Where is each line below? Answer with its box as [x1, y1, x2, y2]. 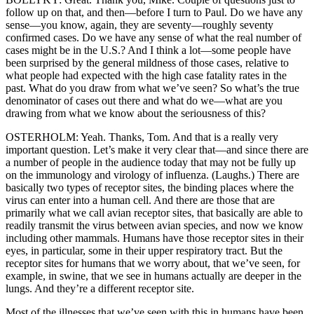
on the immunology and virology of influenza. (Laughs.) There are [6, 169, 299, 182]
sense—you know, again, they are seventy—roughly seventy [6, 19, 273, 32]
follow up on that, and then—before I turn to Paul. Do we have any [6, 6, 303, 19]
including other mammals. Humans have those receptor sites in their [6, 232, 303, 245]
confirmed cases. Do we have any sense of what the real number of [6, 32, 301, 44]
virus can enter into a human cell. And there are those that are [6, 194, 275, 207]
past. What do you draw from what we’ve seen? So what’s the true [6, 82, 299, 95]
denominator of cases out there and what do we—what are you [6, 95, 282, 107]
